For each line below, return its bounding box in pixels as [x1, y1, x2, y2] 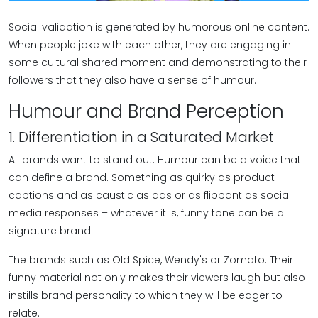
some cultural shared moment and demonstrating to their [9, 55, 307, 70]
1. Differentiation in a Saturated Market [9, 127, 274, 147]
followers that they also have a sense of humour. [9, 73, 256, 87]
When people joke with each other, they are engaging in [9, 38, 291, 52]
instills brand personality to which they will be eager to [9, 288, 283, 302]
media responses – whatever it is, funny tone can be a [9, 206, 284, 220]
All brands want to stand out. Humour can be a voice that [9, 153, 301, 167]
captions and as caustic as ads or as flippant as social [9, 188, 291, 202]
